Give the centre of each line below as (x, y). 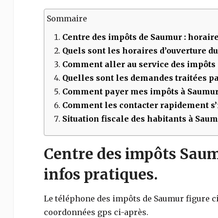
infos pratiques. (100, 174)
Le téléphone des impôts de (99, 199)
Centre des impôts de (106, 37)
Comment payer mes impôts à (125, 91)
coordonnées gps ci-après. (96, 212)
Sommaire (67, 18)
